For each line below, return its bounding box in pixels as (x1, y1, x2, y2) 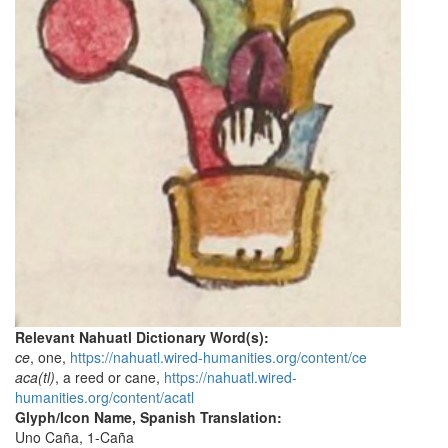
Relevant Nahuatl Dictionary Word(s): (15, 327, 273, 348)
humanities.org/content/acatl (15, 387, 194, 408)
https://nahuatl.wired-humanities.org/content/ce (70, 347, 367, 368)
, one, (30, 347, 70, 368)
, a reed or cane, (55, 367, 164, 388)
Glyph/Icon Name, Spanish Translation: (15, 407, 286, 428)
